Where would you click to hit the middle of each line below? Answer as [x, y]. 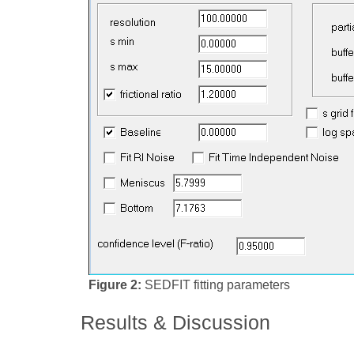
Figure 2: [115, 284]
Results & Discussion [175, 322]
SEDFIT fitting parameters [216, 284]
